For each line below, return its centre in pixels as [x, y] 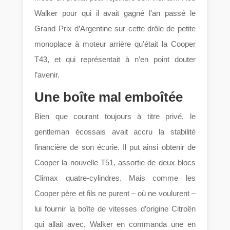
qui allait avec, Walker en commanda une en [115, 224]
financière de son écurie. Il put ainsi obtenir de [115, 147]
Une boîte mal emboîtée [109, 97]
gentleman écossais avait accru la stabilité [115, 131]
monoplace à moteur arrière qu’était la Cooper [115, 44]
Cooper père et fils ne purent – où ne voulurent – [115, 193]
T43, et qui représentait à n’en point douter [115, 59]
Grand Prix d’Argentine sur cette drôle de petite [115, 28]
